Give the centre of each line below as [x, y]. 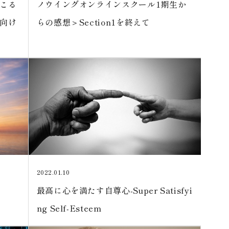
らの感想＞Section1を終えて [93, 22]
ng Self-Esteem [69, 208]
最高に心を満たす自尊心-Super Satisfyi [114, 190]
